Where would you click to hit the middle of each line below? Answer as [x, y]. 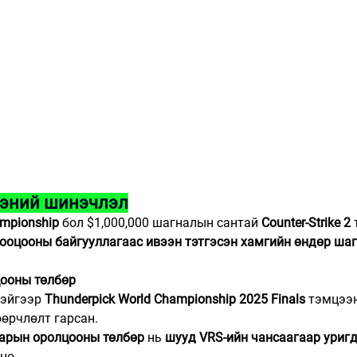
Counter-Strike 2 [306, 223]
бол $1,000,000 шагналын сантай [160, 223]
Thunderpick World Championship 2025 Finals [175, 300]
